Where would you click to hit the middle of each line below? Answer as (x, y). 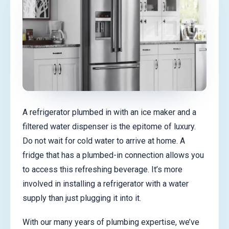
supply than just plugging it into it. (82, 198)
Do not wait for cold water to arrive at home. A (104, 141)
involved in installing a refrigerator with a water (106, 184)
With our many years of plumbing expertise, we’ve (111, 222)
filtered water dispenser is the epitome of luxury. (109, 127)
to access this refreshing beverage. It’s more (102, 169)
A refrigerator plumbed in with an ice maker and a (109, 112)
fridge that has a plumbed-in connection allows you (113, 155)
